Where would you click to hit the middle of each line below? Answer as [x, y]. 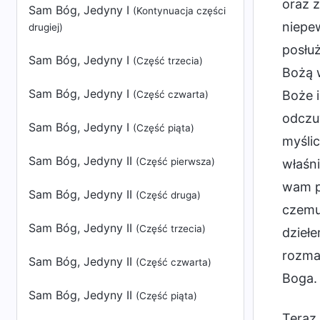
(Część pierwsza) [175, 161]
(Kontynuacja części [179, 11]
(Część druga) [168, 195]
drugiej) [46, 27]
